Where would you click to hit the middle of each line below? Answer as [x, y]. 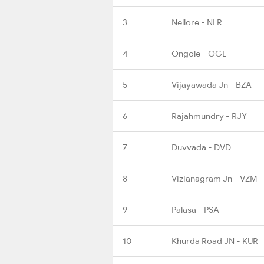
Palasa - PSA [195, 209]
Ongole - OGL [199, 53]
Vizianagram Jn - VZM [214, 178]
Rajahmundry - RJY [209, 116]
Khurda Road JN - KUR [215, 241]
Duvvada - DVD [201, 147]
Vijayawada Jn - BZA [212, 85]
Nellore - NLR [197, 22]
